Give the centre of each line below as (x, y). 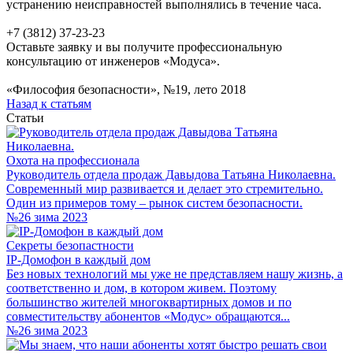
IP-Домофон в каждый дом (78, 260)
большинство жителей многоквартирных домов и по (149, 302)
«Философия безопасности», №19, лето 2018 (126, 89)
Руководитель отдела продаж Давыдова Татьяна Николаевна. (171, 175)
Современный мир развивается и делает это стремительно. (165, 189)
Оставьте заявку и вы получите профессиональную (144, 47)
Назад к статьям (49, 104)
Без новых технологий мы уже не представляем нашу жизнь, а (175, 274)
